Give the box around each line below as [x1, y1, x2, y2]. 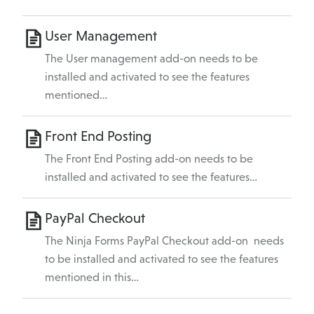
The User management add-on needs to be [45, 52, 258, 66]
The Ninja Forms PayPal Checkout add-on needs [45, 234, 284, 248]
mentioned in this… [45, 271, 139, 285]
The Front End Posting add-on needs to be [45, 152, 253, 166]
